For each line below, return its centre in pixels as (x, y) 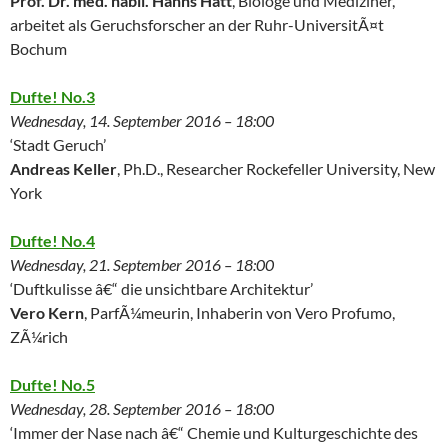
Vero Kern (47, 312)
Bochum (38, 48)
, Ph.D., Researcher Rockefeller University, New (276, 168)
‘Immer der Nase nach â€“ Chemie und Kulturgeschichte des (214, 432)
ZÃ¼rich (39, 336)
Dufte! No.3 (52, 96)
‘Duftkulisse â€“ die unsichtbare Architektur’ (161, 288)
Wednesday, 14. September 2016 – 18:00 (142, 120)
